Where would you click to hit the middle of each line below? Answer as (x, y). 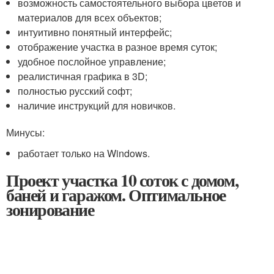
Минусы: (25, 132)
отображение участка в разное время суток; (118, 47)
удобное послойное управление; (92, 61)
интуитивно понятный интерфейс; (95, 32)
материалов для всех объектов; (90, 17)
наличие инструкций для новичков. (97, 106)
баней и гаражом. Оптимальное (116, 195)
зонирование (50, 209)
